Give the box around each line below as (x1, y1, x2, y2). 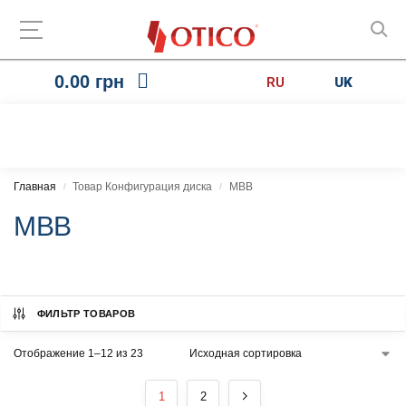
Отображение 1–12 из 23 (14, 347, 143, 360)
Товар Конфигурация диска (72, 180, 213, 193)
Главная (14, 180, 56, 193)
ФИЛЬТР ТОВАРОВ (36, 308, 136, 319)
